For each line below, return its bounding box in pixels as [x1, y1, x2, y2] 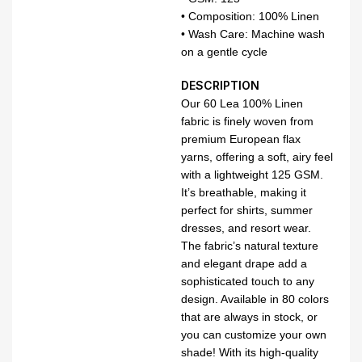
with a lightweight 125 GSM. [181, 168, 323, 181]
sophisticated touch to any [181, 275, 314, 288]
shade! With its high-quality [181, 346, 318, 359]
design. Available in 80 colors [181, 293, 329, 305]
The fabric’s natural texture [181, 239, 318, 252]
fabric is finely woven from [181, 115, 314, 128]
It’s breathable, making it [181, 186, 306, 199]
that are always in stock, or [181, 310, 318, 323]
